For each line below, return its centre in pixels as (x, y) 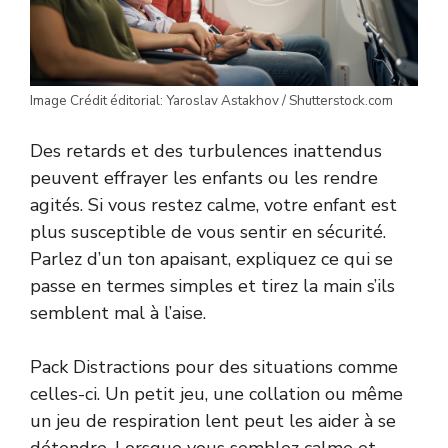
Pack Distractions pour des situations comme (214, 367)
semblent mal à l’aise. (118, 313)
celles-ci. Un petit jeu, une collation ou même (216, 394)
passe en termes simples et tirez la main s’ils (212, 286)
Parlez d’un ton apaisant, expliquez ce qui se (211, 259)
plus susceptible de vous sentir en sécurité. (208, 232)
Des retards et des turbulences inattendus (206, 151)
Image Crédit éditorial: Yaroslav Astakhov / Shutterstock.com (211, 101)
